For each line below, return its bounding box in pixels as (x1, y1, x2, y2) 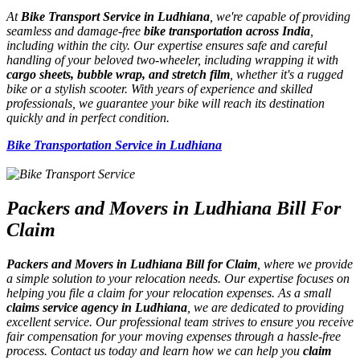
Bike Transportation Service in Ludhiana (6, 138, 222, 153)
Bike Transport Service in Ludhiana (21, 10, 210, 24)
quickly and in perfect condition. (6, 111, 170, 125)
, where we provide (257, 257, 353, 272)
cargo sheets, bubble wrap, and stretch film (6, 67, 230, 82)
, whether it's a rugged (230, 67, 343, 82)
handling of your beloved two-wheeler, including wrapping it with (6, 53, 338, 67)
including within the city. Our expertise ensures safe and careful (6, 39, 327, 53)
